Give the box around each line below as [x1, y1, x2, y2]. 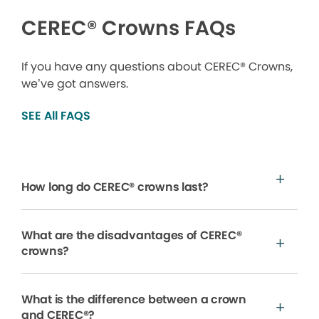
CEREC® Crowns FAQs [21, 14, 236, 42]
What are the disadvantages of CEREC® [21, 226, 242, 244]
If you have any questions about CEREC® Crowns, [21, 58, 293, 75]
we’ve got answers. [21, 75, 128, 92]
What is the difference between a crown [21, 291, 246, 308]
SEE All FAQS [21, 107, 90, 124]
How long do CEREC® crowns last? [21, 178, 209, 195]
